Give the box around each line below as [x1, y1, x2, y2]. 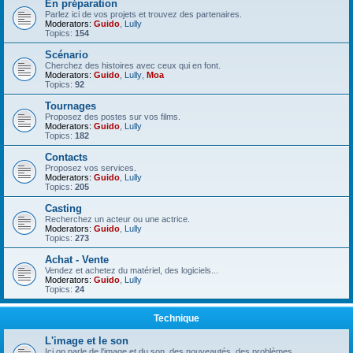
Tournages [45, 100, 96, 112]
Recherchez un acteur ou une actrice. [45, 214, 190, 224]
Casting [45, 203, 82, 214]
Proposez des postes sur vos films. [45, 112, 180, 121]
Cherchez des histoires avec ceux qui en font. [45, 61, 221, 70]
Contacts [45, 151, 87, 163]
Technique [154, 313, 199, 324]
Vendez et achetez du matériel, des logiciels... [45, 266, 218, 275]
